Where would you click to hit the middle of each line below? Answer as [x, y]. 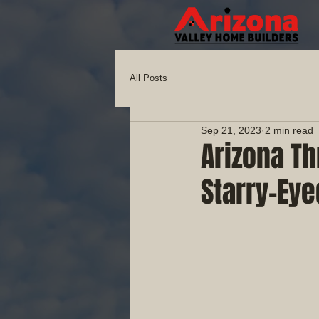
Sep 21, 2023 [231, 130]
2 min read [289, 130]
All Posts [148, 78]
